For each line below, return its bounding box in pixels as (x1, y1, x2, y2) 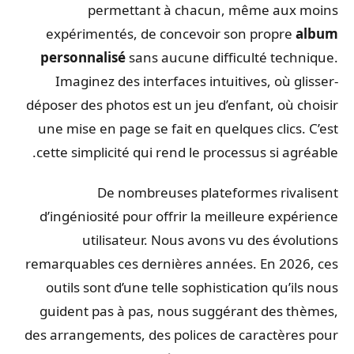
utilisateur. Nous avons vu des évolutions (86, 231, 342, 250)
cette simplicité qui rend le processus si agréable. (40, 143, 342, 162)
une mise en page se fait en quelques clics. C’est (42, 119, 342, 138)
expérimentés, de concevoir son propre (50, 24, 299, 43)
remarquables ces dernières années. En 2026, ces (29, 254, 342, 273)
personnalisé (44, 48, 130, 67)
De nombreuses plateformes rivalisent (101, 183, 342, 202)
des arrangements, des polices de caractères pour (28, 326, 342, 345)
